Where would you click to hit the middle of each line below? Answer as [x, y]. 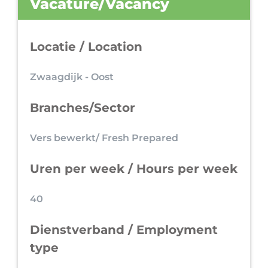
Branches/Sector [83, 107]
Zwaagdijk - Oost [72, 77]
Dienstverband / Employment [124, 229]
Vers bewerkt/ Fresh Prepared [104, 138]
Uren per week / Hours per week [134, 168]
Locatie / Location [86, 46]
